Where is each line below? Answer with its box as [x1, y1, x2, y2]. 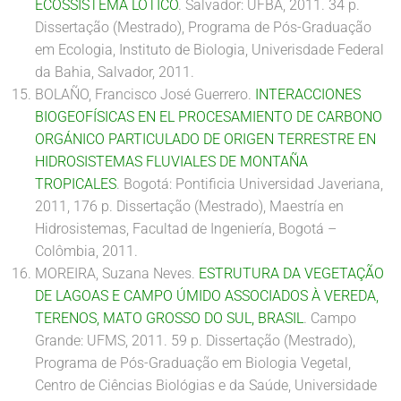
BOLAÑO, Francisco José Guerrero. [35, 86, 255, 103]
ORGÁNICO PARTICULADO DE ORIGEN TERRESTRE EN [35, 131, 376, 148]
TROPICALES [35, 175, 116, 192]
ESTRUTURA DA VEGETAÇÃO [199, 265, 384, 282]
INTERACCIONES [255, 86, 361, 103]
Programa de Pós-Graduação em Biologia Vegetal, [35, 354, 351, 371]
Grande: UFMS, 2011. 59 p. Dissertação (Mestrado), [35, 332, 355, 349]
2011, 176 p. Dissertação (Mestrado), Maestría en [35, 198, 344, 215]
